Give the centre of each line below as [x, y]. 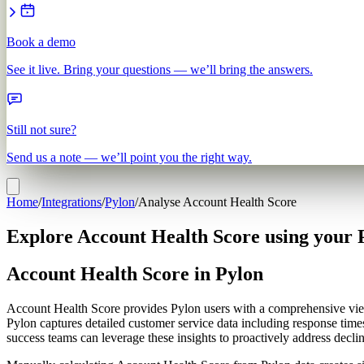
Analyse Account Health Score [217, 201]
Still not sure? [41, 129]
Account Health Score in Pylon [135, 274]
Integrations [71, 201]
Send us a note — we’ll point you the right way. [129, 157]
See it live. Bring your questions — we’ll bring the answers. [160, 69]
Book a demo [41, 41]
